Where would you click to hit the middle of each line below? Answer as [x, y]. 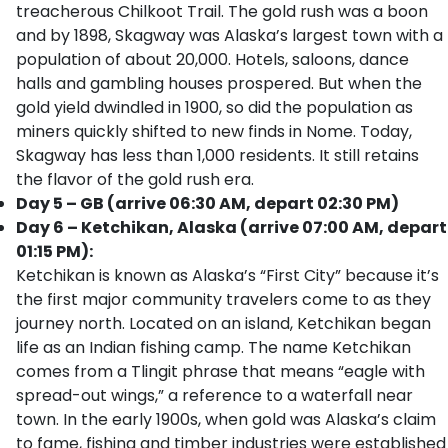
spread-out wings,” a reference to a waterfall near [214, 395]
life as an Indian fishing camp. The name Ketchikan [213, 347]
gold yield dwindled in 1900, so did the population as [214, 107]
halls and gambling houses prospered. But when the [219, 83]
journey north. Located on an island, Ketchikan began [223, 323]
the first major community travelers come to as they [223, 299]
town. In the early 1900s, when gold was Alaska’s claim [226, 419]
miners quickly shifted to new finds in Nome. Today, [214, 131]
